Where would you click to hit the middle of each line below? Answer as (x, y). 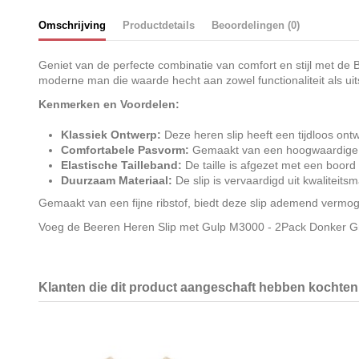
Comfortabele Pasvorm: (125, 150)
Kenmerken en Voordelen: (109, 104)
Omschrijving (72, 26)
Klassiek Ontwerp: (111, 135)
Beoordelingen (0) (255, 26)
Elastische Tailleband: (121, 165)
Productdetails (158, 26)
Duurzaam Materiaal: (116, 181)
